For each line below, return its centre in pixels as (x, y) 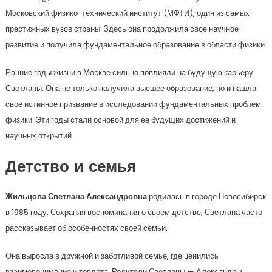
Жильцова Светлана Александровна (76, 197)
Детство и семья (70, 168)
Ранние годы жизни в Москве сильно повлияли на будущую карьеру (129, 73)
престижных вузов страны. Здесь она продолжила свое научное (122, 29)
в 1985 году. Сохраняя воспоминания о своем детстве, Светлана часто (134, 212)
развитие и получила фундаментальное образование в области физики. (136, 45)
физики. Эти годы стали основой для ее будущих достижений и (120, 120)
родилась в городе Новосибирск (206, 197)
